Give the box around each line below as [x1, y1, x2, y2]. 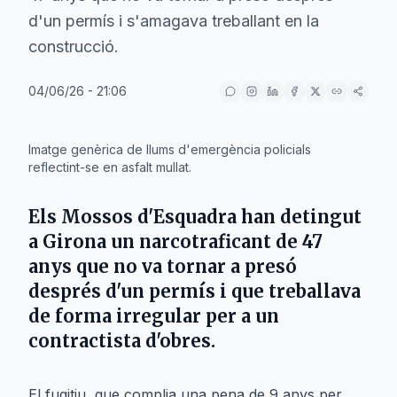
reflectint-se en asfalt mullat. [28, 160, 191, 175]
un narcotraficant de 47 [106, 230, 323, 253]
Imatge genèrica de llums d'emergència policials [28, 142, 311, 157]
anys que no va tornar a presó [28, 255, 297, 277]
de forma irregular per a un [28, 305, 279, 327]
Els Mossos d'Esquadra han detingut [28, 206, 362, 228]
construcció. [28, 37, 119, 56]
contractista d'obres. [28, 330, 215, 352]
